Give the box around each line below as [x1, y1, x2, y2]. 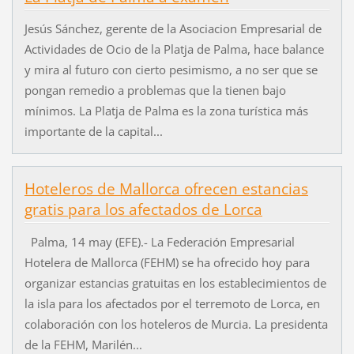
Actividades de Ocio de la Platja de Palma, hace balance [24, 41, 324, 58]
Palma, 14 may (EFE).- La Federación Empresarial [24, 233, 295, 250]
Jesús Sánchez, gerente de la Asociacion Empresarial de [24, 21, 322, 37]
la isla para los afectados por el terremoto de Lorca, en [24, 295, 320, 311]
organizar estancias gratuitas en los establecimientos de [24, 274, 326, 291]
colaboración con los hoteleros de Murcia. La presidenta [24, 315, 328, 332]
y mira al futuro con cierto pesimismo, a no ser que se [24, 62, 318, 78]
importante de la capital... [24, 123, 163, 140]
